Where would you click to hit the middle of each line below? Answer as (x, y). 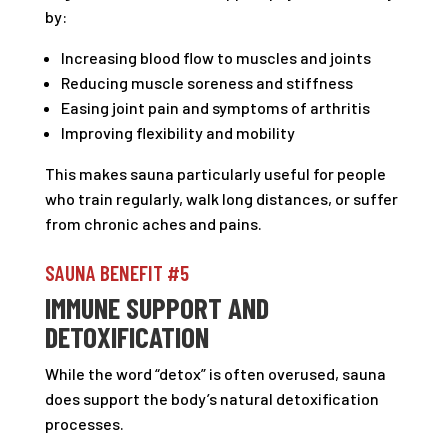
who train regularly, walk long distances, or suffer (221, 198)
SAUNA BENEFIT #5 (116, 272)
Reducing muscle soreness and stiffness (206, 82)
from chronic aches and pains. (153, 223)
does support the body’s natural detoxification (211, 398)
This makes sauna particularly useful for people (215, 173)
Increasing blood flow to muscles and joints (215, 57)
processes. (84, 423)
